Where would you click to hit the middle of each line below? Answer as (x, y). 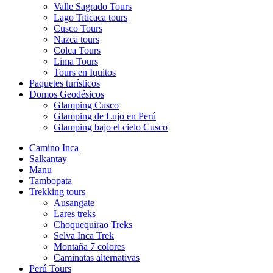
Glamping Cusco (86, 105)
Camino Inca (54, 148)
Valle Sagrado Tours (93, 6)
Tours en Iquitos (85, 72)
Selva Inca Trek (84, 236)
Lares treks (75, 214)
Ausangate (74, 203)
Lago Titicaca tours (90, 17)
